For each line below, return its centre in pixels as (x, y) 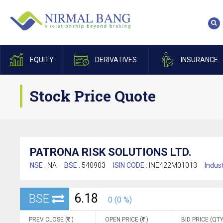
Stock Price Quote (93, 96)
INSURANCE (199, 60)
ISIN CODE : (131, 165)
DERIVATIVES (116, 60)
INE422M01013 (173, 165)
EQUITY (42, 60)
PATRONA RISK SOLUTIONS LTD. (111, 152)
